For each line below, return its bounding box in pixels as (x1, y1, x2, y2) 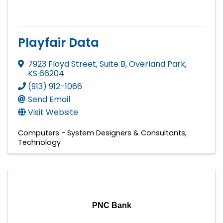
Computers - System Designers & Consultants (18, 127, 185, 138)
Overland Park (129, 58, 185, 70)
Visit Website (28, 106, 78, 118)
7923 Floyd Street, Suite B (28, 58, 125, 70)
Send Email (28, 93, 70, 105)
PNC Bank (92, 201, 131, 210)
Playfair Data (18, 34, 99, 51)
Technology (18, 137, 61, 147)
